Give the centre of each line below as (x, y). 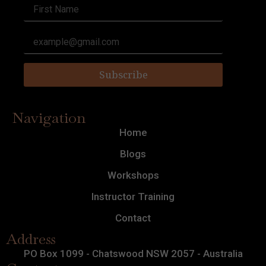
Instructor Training (133, 197)
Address (31, 239)
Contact (133, 218)
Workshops (133, 175)
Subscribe (123, 75)
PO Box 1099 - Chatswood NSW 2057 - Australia (133, 254)
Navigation (49, 118)
